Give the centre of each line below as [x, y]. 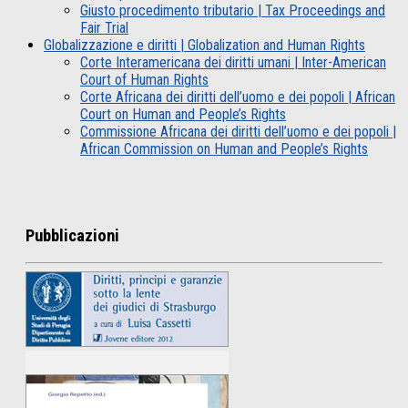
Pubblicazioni [72, 235]
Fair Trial [104, 28]
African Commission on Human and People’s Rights [224, 149]
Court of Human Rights [144, 80]
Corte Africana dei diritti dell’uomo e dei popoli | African [238, 97]
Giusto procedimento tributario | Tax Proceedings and [233, 10]
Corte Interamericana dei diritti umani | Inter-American [233, 62]
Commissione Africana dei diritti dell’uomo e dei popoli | [238, 132]
